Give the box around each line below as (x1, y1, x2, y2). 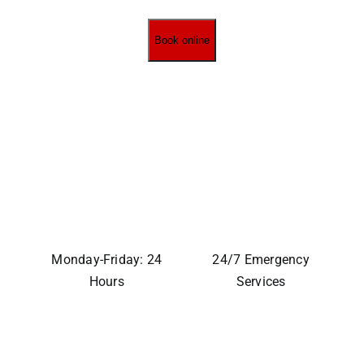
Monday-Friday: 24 (51, 252, 162, 267)
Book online (154, 34, 210, 47)
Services (236, 274, 286, 289)
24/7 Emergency (212, 252, 310, 267)
